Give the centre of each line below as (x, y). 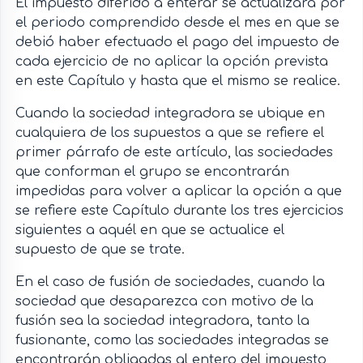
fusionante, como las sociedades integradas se (172, 341)
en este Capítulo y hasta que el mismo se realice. (177, 81)
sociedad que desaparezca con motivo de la (164, 302)
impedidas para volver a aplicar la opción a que (178, 192)
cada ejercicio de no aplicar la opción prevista (171, 62)
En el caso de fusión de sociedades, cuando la (170, 282)
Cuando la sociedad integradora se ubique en (170, 114)
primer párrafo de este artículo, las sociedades (174, 153)
